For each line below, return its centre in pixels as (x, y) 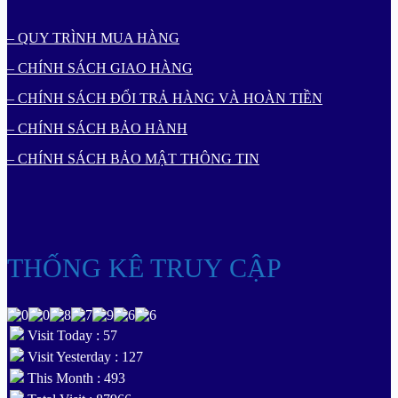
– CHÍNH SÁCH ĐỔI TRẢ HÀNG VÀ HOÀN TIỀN (165, 99)
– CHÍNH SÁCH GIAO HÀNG (100, 68)
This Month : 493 (75, 378)
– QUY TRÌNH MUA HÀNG (93, 38)
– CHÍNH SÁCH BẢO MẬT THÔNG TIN (133, 159)
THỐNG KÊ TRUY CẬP (144, 268)
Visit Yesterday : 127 (84, 357)
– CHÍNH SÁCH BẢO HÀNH (97, 129)
